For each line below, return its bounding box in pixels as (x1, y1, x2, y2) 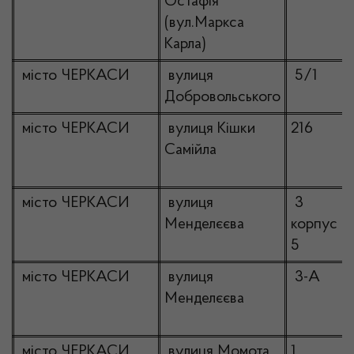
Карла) (164, 36, 206, 52)
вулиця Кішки (164, 121, 255, 137)
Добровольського (164, 89, 281, 105)
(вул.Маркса (164, 15, 244, 31)
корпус (291, 217, 337, 232)
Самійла (164, 142, 217, 158)
